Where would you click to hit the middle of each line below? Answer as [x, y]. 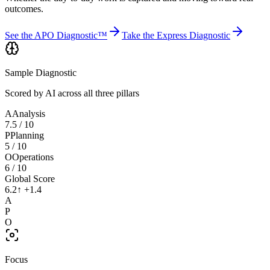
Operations [33, 157]
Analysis [29, 114]
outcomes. [24, 9]
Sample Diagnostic [41, 73]
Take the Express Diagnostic [176, 36]
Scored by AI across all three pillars [72, 93]
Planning [27, 136]
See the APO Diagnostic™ [56, 36]
